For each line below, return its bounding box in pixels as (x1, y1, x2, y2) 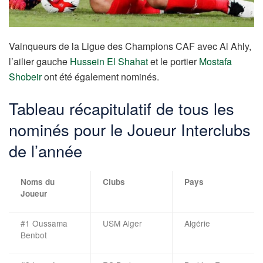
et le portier (148, 55, 199, 69)
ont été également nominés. (42, 70, 159, 84)
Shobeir (9, 70, 42, 84)
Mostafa (199, 55, 232, 69)
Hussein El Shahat (70, 55, 148, 69)
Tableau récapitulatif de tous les (9, 96, 234, 120)
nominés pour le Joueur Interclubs (9, 117, 251, 141)
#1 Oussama (21, 217, 68, 229)
